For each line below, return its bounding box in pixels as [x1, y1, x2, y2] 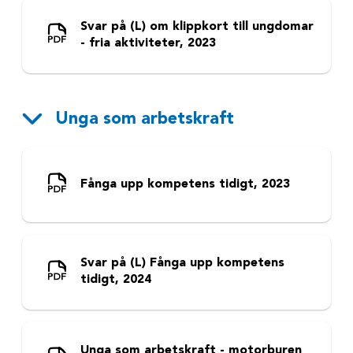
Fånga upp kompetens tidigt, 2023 [80, 178, 290, 191]
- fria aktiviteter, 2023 [80, 36, 216, 50]
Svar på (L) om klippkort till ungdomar [80, 20, 314, 33]
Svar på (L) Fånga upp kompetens [80, 257, 284, 270]
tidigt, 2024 [80, 273, 151, 287]
